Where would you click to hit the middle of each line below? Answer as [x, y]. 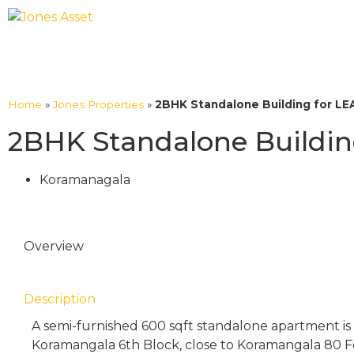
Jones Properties [98, 104]
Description [60, 299]
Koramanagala [85, 180]
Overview [54, 246]
